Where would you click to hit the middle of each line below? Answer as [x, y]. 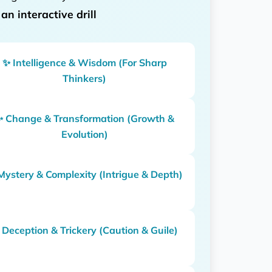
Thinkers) [85, 78]
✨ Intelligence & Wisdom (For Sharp [84, 62]
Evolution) [84, 134]
